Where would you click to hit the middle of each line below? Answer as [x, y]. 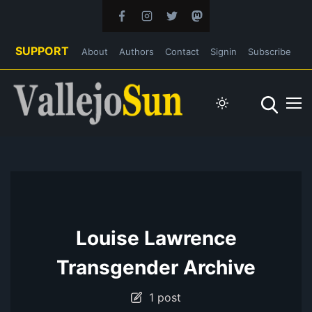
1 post [162, 297]
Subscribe [270, 52]
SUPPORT [42, 51]
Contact [182, 52]
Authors [136, 52]
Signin [224, 52]
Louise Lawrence [156, 238]
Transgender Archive [156, 267]
